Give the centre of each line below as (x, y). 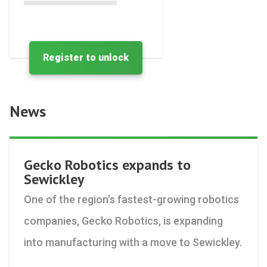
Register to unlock (86, 58)
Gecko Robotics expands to (107, 165)
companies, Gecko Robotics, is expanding (123, 221)
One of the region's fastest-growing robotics (131, 199)
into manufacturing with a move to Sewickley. (133, 242)
